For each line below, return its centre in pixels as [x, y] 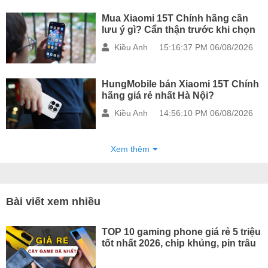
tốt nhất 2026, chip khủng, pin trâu [179, 243]
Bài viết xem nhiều [53, 201]
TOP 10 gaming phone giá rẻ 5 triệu [181, 231]
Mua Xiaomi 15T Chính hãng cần [175, 18]
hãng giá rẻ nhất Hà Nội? [158, 95]
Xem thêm [130, 149]
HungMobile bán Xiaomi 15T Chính [180, 83]
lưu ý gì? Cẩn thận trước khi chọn [178, 29]
